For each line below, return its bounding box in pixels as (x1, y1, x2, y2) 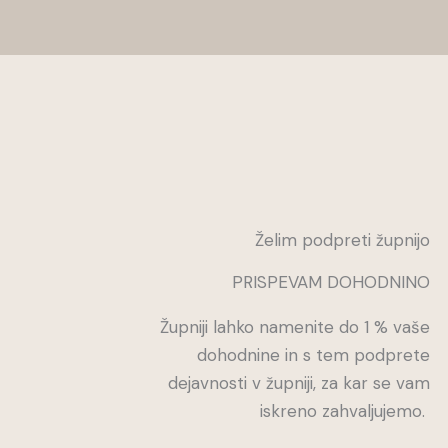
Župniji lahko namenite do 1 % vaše (159, 316, 430, 339)
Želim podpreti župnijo (254, 229, 430, 252)
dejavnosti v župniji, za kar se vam (167, 372, 430, 395)
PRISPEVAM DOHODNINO (231, 271, 430, 294)
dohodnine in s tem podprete (196, 344, 430, 367)
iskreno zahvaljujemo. (259, 400, 430, 423)
